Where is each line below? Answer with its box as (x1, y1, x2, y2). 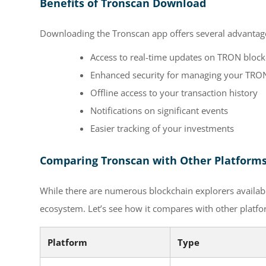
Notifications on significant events (90, 104, 228, 116)
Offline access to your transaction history (90, 86, 258, 99)
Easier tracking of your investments (90, 122, 234, 134)
